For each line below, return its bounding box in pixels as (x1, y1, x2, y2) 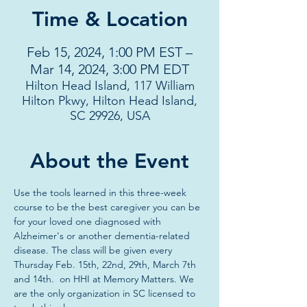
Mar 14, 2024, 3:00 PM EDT (30, 61, 189, 77)
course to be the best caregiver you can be (14, 201, 203, 213)
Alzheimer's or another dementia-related (14, 230, 193, 242)
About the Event (30, 149, 189, 173)
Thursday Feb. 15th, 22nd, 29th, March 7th (14, 258, 199, 271)
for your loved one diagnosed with (14, 215, 164, 228)
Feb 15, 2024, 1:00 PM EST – (27, 44, 193, 60)
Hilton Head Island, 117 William (25, 78, 195, 93)
